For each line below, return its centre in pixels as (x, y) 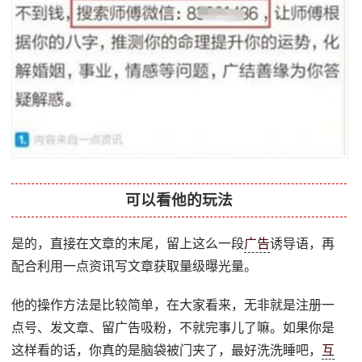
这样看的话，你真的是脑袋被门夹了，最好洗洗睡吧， (167, 350)
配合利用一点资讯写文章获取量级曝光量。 (135, 266)
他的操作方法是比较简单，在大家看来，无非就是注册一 (173, 305)
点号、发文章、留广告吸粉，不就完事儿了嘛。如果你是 (173, 327)
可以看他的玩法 (179, 200)
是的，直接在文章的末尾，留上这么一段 (128, 243)
